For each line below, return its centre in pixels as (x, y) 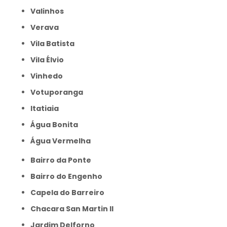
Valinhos (50, 11)
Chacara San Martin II (75, 209)
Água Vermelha (63, 141)
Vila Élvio (50, 60)
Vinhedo (49, 76)
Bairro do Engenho (69, 176)
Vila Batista (55, 44)
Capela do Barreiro (70, 193)
